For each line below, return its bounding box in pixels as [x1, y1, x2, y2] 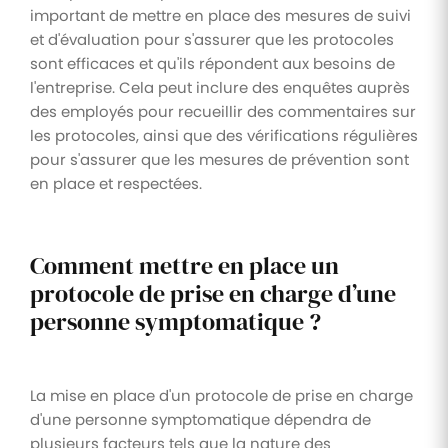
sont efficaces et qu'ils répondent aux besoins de [30, 52, 395, 74]
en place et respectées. [30, 172, 202, 194]
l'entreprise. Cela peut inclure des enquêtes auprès [30, 76, 410, 98]
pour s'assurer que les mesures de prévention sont [30, 148, 409, 170]
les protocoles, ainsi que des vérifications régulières [30, 124, 418, 146]
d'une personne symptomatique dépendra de [30, 408, 371, 430]
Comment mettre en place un [30, 248, 339, 282]
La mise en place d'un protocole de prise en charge [30, 384, 413, 406]
